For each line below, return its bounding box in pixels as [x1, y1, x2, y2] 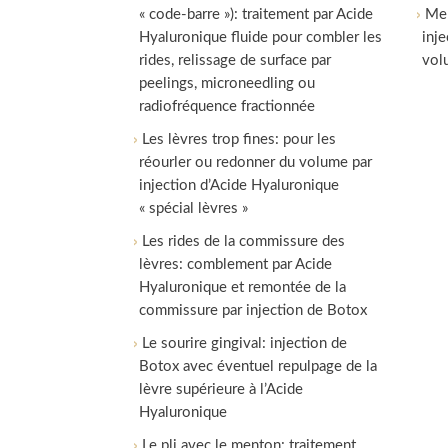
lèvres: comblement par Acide [139, 257, 333, 272]
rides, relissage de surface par [139, 53, 332, 68]
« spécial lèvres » [139, 201, 249, 216]
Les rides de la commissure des [142, 234, 346, 249]
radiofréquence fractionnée [139, 99, 316, 114]
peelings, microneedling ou [139, 76, 316, 91]
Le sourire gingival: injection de [142, 336, 348, 351]
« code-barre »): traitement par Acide [139, 7, 374, 22]
